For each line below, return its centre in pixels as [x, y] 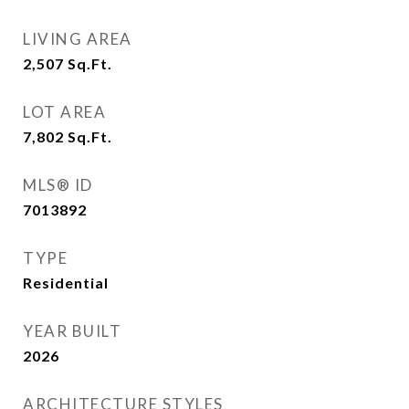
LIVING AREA [78, 39]
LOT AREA [64, 112]
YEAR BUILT [72, 331]
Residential [66, 283]
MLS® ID [58, 185]
